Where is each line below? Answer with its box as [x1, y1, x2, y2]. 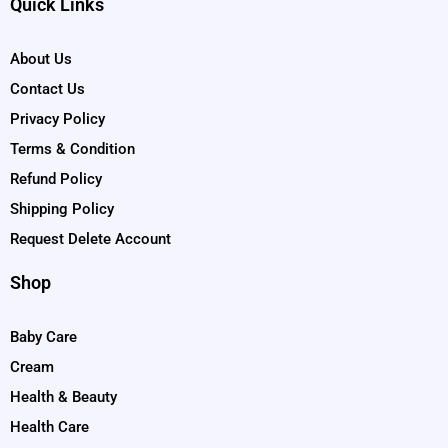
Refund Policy [10, 169, 102, 188]
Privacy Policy [10, 109, 105, 128]
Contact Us [10, 79, 85, 98]
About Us [10, 49, 72, 68]
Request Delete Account [10, 229, 171, 248]
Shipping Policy [10, 199, 114, 218]
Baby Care [10, 327, 77, 346]
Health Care [10, 417, 89, 436]
